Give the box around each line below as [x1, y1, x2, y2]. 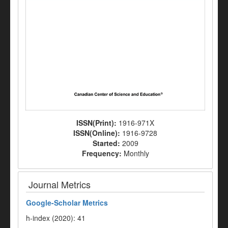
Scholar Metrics [54, 197, 108, 208]
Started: [92, 138, 122, 149]
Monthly [123, 148, 149, 159]
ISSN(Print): [76, 118, 119, 128]
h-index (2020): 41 [26, 213, 85, 223]
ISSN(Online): [73, 128, 122, 138]
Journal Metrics [28, 178, 91, 191]
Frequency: [81, 148, 124, 159]
